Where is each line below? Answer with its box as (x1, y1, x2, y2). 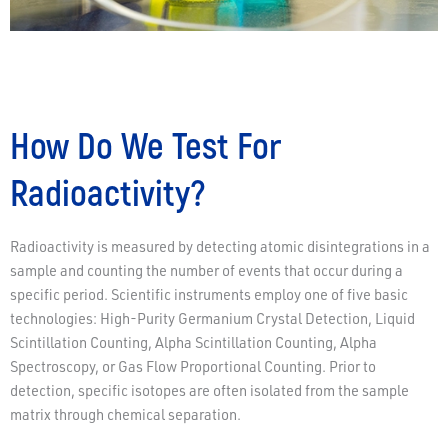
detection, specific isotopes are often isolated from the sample (10, 381, 409, 401)
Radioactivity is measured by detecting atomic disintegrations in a (10, 237, 430, 257)
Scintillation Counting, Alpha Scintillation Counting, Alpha (10, 333, 377, 353)
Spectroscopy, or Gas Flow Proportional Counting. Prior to (10, 357, 376, 377)
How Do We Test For (10, 123, 281, 167)
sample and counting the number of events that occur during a (10, 261, 403, 281)
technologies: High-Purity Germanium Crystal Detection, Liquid (10, 309, 415, 329)
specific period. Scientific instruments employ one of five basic (10, 285, 408, 305)
